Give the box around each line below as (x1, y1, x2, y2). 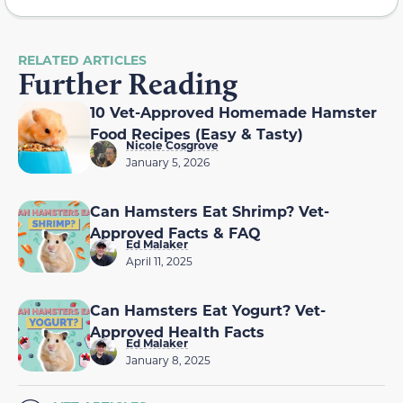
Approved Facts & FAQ (90, 223, 261, 243)
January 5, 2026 (126, 155, 210, 170)
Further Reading (18, 65, 237, 103)
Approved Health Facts (90, 322, 264, 342)
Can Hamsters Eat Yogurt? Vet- (90, 300, 326, 320)
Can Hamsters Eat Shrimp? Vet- (90, 201, 329, 221)
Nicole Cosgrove (126, 138, 219, 153)
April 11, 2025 (126, 254, 193, 269)
